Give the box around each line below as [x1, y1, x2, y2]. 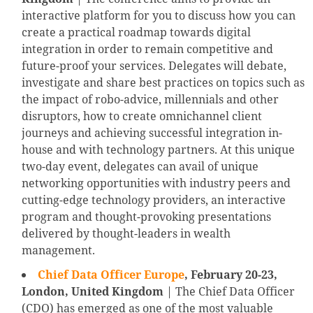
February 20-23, [191, 267, 277, 283]
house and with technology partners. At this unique [22, 142, 295, 158]
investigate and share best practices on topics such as [22, 75, 305, 91]
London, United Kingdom [22, 284, 163, 300]
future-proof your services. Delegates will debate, [22, 58, 286, 74]
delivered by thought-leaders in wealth [22, 226, 231, 242]
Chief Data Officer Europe [38, 267, 184, 283]
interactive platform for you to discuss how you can [22, 8, 296, 24]
